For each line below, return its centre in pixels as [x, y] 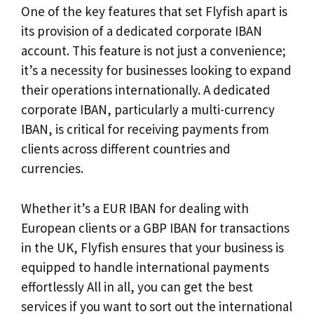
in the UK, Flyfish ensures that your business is [152, 247]
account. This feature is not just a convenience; [153, 51]
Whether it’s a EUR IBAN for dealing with [135, 208]
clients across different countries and [126, 149]
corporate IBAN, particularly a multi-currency [148, 110]
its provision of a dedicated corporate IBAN [142, 31]
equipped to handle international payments [145, 267]
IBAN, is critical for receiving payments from [145, 129]
